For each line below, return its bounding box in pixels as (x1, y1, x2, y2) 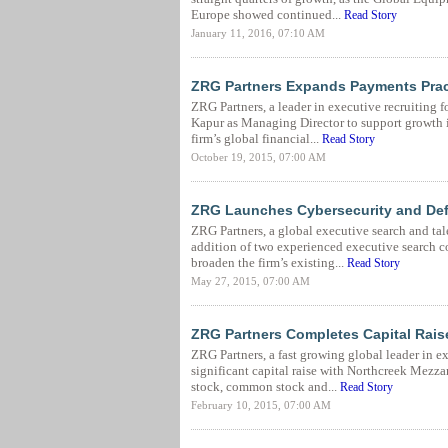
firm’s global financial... (190, 131, 322, 146)
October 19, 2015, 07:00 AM (190, 151, 326, 163)
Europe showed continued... (190, 7, 344, 22)
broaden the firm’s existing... (190, 255, 347, 270)
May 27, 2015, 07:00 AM (190, 275, 310, 287)
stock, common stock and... (190, 379, 340, 394)
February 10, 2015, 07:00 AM (190, 399, 331, 411)
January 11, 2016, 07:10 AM (190, 27, 325, 39)
